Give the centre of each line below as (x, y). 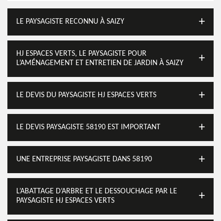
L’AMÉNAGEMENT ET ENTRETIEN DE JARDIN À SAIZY (100, 63)
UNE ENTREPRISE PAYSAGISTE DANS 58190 (84, 159)
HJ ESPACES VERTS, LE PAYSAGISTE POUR (81, 54)
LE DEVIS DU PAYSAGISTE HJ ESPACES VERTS (86, 95)
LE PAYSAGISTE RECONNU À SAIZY (70, 22)
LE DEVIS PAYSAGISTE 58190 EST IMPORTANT (88, 127)
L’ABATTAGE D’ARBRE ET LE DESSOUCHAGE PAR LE (97, 191)
